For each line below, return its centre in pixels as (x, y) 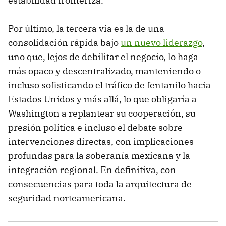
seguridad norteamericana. (67, 198)
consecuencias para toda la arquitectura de (100, 184)
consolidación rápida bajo (64, 42)
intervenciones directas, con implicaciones (101, 141)
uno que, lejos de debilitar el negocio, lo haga (103, 56)
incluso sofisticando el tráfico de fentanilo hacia (109, 85)
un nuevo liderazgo (161, 42)
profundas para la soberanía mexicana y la (99, 155)
